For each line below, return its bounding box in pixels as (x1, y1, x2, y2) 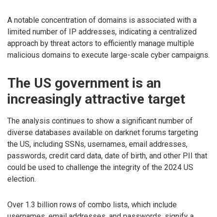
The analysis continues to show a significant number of (7, 116, 193, 126)
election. (7, 174, 36, 184)
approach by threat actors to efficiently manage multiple (7, 39, 194, 48)
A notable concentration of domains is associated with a (7, 15, 197, 25)
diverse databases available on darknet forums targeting (7, 128, 198, 138)
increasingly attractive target (7, 91, 185, 107)
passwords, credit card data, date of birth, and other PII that (7, 151, 207, 161)
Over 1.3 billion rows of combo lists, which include (7, 200, 177, 209)
